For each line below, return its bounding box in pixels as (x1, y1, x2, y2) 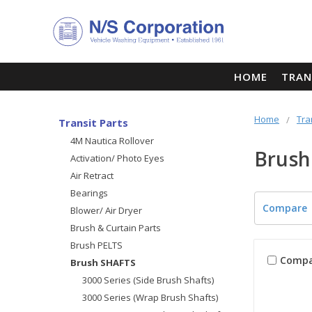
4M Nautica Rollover (70, 134, 154, 147)
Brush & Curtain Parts (70, 221, 161, 234)
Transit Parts (58, 115, 128, 130)
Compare (262, 201, 307, 214)
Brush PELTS (70, 238, 123, 251)
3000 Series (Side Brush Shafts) (81, 273, 214, 286)
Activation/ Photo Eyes (70, 151, 164, 164)
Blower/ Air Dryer (70, 203, 142, 217)
